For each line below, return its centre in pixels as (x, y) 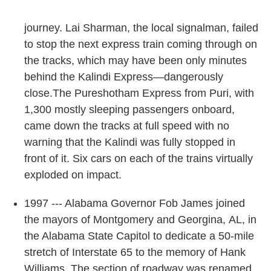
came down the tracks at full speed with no (127, 126)
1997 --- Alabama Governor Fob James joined (135, 203)
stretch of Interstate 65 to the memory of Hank (135, 252)
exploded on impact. (73, 175)
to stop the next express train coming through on (141, 44)
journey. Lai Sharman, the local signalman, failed (141, 28)
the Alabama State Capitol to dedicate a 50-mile (139, 236)
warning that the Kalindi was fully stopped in (130, 142)
